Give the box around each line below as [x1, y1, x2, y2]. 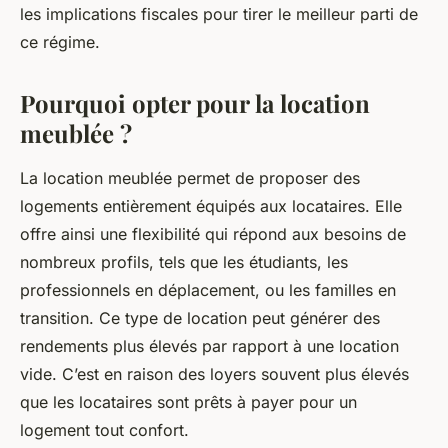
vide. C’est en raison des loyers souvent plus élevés [20, 364, 409, 385]
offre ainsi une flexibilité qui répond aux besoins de [20, 224, 406, 245]
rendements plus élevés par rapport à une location [20, 336, 399, 357]
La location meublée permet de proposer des [20, 168, 360, 189]
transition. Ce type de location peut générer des [20, 308, 380, 329]
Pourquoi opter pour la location [20, 87, 370, 120]
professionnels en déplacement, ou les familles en [20, 280, 396, 301]
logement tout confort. [20, 420, 189, 441]
